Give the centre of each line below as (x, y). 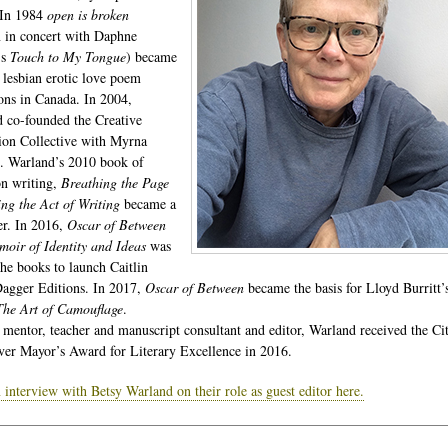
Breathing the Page (115, 182)
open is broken (88, 14)
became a (150, 203)
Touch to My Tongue (68, 56)
